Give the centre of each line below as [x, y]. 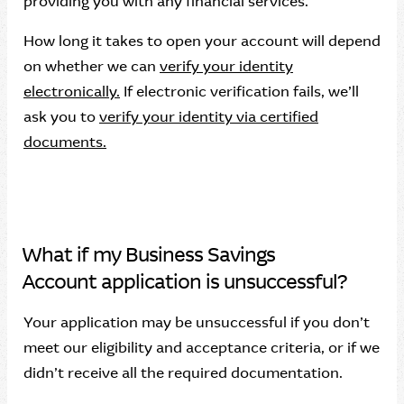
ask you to [61, 117]
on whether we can [92, 66]
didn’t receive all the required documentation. [183, 373]
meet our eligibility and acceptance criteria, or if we [202, 348]
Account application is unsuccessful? [184, 282]
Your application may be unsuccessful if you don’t [197, 322]
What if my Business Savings [148, 255]
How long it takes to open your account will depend [202, 41]
